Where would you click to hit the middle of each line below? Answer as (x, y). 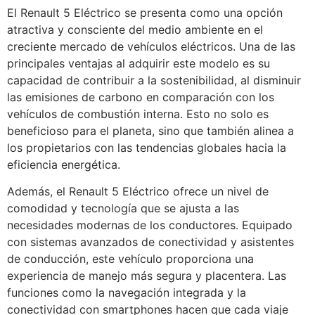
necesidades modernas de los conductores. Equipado (150, 225)
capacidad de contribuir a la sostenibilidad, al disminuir (154, 80)
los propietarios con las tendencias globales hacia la (147, 147)
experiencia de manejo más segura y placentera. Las (147, 276)
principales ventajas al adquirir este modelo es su (139, 63)
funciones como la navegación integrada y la (127, 293)
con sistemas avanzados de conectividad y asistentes (150, 242)
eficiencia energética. (64, 164)
